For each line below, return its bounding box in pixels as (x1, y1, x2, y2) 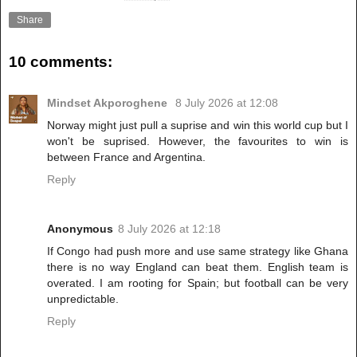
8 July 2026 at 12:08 (175, 96, 278, 110)
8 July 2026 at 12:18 (118, 222, 221, 236)
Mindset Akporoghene (47, 96, 171, 110)
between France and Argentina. (47, 151, 206, 164)
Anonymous (47, 222, 113, 236)
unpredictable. (47, 292, 119, 306)
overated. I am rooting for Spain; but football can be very (47, 277, 348, 290)
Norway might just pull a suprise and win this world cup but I (47, 119, 348, 132)
